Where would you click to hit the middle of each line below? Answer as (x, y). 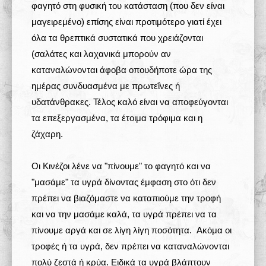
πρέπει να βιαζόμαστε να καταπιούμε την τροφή (126, 198)
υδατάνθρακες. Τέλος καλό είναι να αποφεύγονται (130, 102)
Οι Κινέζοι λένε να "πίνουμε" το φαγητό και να (121, 166)
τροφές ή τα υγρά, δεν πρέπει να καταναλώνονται (130, 246)
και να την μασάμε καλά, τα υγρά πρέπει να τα (124, 214)
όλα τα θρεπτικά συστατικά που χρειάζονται (117, 38)
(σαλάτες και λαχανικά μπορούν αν (101, 54)
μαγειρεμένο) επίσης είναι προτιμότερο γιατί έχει (126, 22)
